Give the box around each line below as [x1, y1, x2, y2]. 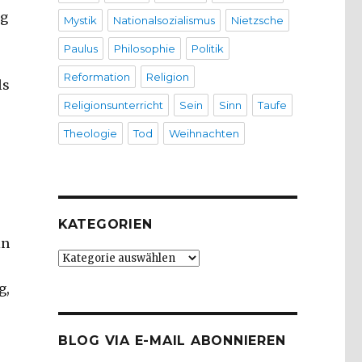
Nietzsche [230, 14, 284, 27]
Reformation [63, 70, 130, 84]
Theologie [63, 127, 117, 141]
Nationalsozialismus [112, 14, 215, 27]
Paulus [63, 42, 98, 56]
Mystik [63, 14, 97, 27]
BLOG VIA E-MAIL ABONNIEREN [57, 333, 286, 349]
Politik [191, 42, 224, 56]
